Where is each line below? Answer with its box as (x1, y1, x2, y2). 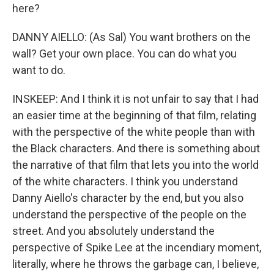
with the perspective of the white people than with (12, 125, 255, 138)
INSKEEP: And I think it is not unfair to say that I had (12, 92, 259, 105)
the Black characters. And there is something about (12, 142, 260, 155)
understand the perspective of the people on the (12, 208, 246, 221)
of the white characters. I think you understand (12, 175, 238, 188)
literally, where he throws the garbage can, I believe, (12, 257, 259, 270)
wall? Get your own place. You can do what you (12, 47, 237, 60)
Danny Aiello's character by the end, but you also (12, 191, 243, 204)
